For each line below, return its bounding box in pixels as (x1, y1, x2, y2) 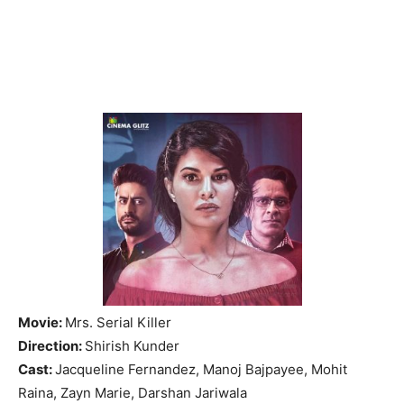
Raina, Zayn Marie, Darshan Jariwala (18, 383, 247, 401)
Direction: (18, 336, 85, 354)
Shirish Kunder (85, 336, 179, 354)
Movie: (18, 313, 65, 331)
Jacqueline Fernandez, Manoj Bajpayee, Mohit (55, 360, 347, 378)
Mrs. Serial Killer (65, 313, 171, 331)
